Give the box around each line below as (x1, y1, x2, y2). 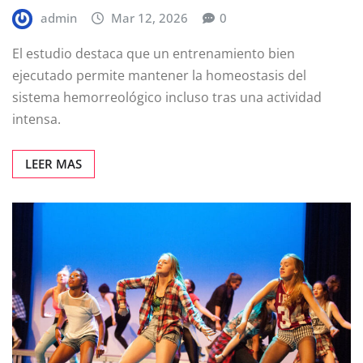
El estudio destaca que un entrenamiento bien (12, 44, 295, 62)
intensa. (12, 109, 61, 128)
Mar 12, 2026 (111, 10, 189, 27)
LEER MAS (25, 155, 82, 172)
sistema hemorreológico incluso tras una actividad (12, 88, 322, 106)
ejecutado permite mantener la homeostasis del (12, 66, 306, 84)
